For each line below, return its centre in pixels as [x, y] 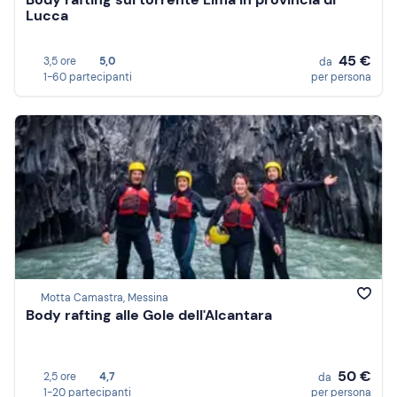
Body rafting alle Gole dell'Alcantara [149, 315]
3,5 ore [60, 61]
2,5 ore [60, 377]
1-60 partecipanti [88, 77]
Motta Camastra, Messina [105, 298]
